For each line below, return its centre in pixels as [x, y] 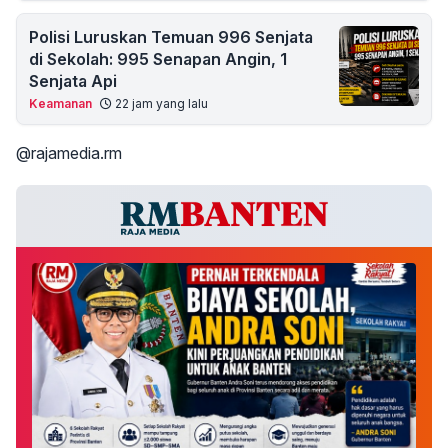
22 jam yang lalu [160, 103]
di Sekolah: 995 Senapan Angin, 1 [158, 59]
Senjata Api [73, 81]
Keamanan [60, 103]
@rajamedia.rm [69, 153]
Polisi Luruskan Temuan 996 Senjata [171, 37]
